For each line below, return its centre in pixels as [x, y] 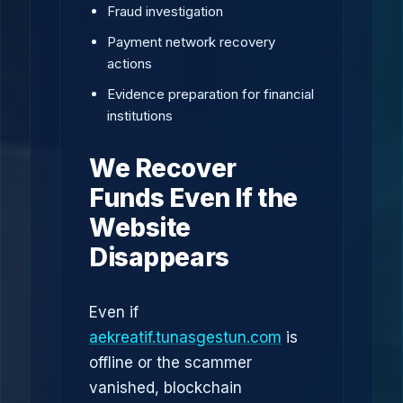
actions [130, 63]
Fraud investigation [165, 11]
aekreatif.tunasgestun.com [185, 337]
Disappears [159, 257]
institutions [140, 116]
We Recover [163, 168]
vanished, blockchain [166, 388]
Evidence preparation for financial [210, 94]
